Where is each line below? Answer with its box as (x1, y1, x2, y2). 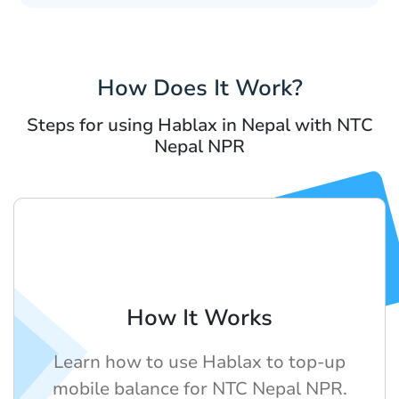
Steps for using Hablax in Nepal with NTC (26, 113, 373, 138)
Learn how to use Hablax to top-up (53, 350, 346, 375)
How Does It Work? (96, 73, 303, 104)
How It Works (126, 303, 273, 334)
